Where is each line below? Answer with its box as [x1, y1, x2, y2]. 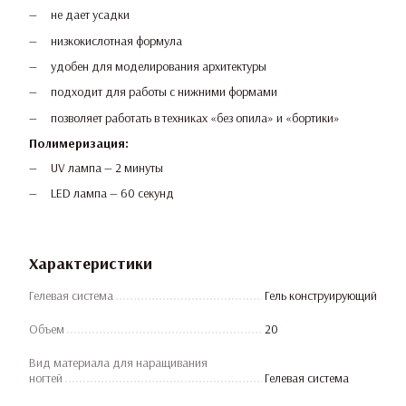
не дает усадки [51, 6, 130, 24]
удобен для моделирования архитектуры [51, 57, 266, 74]
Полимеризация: [29, 135, 129, 152]
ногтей [29, 369, 63, 386]
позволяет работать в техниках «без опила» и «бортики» [51, 109, 340, 126]
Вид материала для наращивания [29, 353, 208, 371]
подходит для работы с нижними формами [51, 83, 277, 101]
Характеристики [29, 252, 152, 274]
